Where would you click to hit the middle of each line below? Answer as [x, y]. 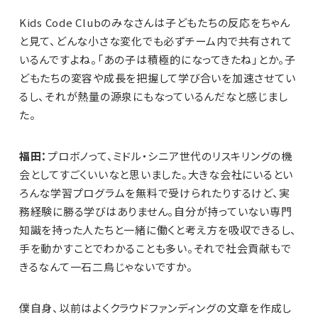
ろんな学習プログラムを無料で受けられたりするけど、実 [154, 193]
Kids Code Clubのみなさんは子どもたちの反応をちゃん [154, 23]
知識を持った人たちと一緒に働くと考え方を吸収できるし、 [158, 230]
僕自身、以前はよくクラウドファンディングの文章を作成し [155, 308]
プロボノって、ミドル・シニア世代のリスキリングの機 [170, 156]
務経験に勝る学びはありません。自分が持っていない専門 [155, 212]
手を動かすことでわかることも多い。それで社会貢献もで [155, 248]
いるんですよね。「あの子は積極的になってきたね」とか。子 [157, 60]
